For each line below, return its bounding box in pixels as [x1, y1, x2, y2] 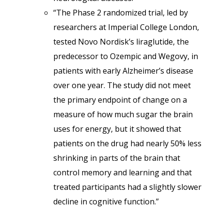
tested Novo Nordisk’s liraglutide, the [53, 36, 189, 47]
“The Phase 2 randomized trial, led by [53, 7, 188, 18]
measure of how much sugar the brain [53, 109, 193, 120]
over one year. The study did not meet [53, 80, 191, 91]
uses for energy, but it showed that [53, 124, 181, 134]
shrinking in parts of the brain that [53, 153, 180, 163]
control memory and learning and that [53, 167, 192, 178]
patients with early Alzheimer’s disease [53, 65, 193, 76]
